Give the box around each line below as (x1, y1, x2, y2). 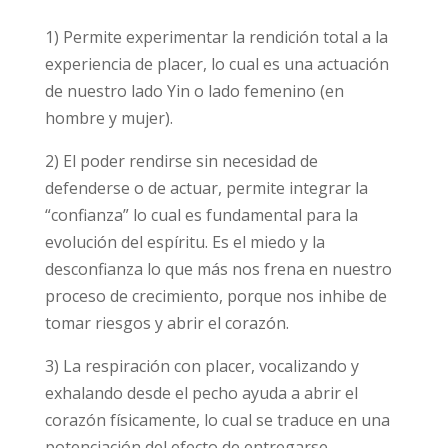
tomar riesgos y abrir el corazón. (44, 312, 289, 335)
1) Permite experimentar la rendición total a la (44, 26, 388, 49)
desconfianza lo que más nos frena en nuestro (44, 258, 392, 281)
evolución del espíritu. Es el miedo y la (44, 231, 325, 254)
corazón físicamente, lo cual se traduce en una (44, 409, 390, 432)
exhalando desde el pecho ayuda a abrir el (44, 382, 358, 405)
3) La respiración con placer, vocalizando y (44, 355, 359, 378)
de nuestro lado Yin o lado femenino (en (44, 80, 344, 103)
